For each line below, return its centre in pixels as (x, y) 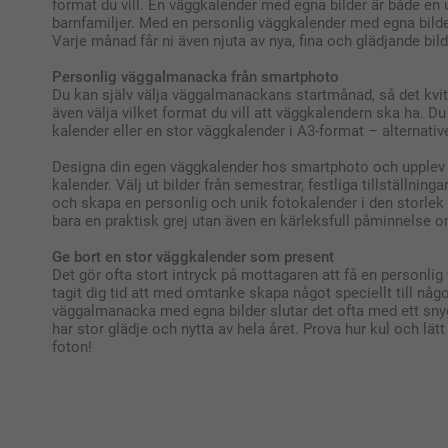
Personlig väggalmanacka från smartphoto (195, 76)
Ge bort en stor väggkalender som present (193, 256)
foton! (72, 346)
